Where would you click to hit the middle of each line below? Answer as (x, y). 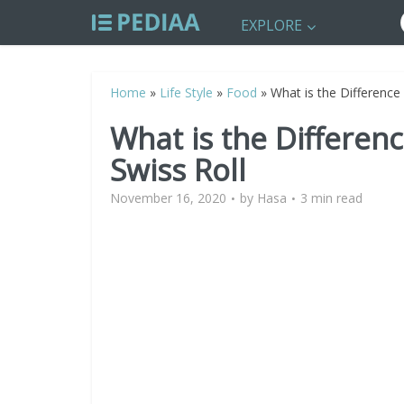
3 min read (331, 198)
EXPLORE (271, 25)
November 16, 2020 (168, 198)
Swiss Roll (178, 170)
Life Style (186, 92)
